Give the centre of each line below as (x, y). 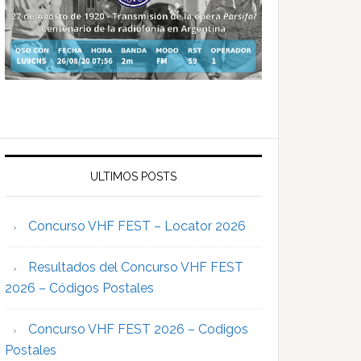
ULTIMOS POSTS (133, 177)
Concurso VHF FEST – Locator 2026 (137, 226)
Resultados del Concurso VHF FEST (136, 268)
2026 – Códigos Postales (79, 288)
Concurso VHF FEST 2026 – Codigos (138, 330)
